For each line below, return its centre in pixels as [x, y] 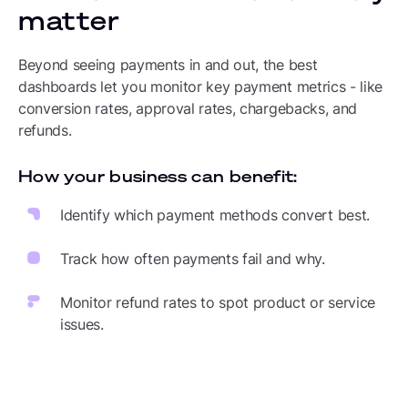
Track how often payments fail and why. [193, 259]
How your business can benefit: [158, 176]
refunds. [45, 130]
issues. [82, 324]
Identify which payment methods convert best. [215, 215]
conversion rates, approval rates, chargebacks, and [188, 108]
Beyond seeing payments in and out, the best [168, 65]
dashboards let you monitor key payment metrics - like [201, 87]
